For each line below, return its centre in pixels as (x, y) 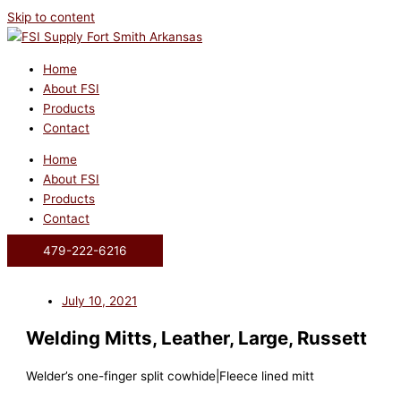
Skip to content (51, 17)
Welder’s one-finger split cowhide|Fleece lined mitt (171, 376)
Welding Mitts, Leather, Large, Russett (197, 338)
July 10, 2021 (100, 301)
